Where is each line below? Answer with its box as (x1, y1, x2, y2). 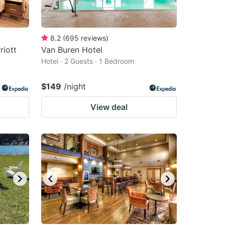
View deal (90, 102, 128, 112)
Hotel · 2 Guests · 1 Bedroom (41, 57, 134, 65)
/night (64, 81, 86, 91)
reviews (81, 34, 106, 42)
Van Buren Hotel (41, 45, 102, 55)
